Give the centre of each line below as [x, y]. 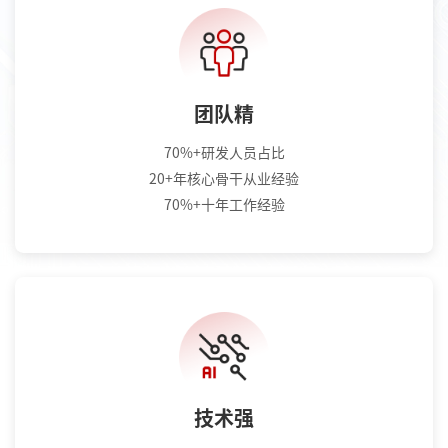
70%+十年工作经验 [224, 204]
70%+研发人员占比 [224, 152]
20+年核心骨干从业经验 [224, 178]
